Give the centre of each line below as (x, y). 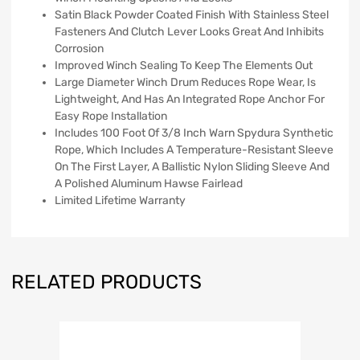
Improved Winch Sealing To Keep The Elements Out (184, 65)
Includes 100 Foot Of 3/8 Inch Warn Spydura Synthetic (194, 133)
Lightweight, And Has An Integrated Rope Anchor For (190, 99)
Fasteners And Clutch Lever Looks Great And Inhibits (189, 31)
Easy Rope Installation (111, 116)
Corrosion (79, 48)
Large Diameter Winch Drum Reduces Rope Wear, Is (185, 82)
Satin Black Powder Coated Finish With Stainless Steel (192, 14)
